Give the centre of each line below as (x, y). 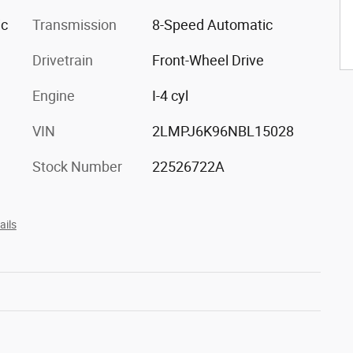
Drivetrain (63, 60)
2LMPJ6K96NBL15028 (223, 131)
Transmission (74, 25)
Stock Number (77, 167)
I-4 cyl (170, 96)
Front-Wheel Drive (208, 60)
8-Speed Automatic (212, 25)
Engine (54, 96)
